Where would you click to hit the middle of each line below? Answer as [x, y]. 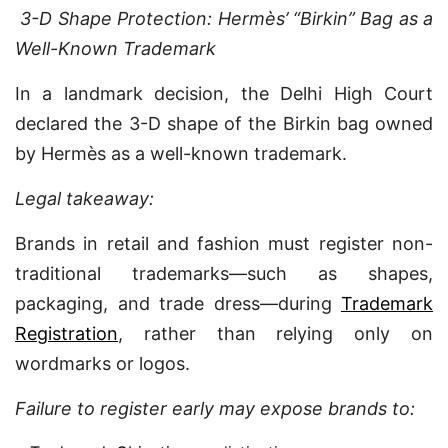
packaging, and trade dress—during [178, 303]
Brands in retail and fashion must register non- [224, 243]
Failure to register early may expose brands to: [215, 408]
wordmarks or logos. [102, 363]
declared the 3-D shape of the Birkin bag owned [224, 123]
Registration [66, 333]
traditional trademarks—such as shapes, [224, 273]
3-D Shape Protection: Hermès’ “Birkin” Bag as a [226, 18]
